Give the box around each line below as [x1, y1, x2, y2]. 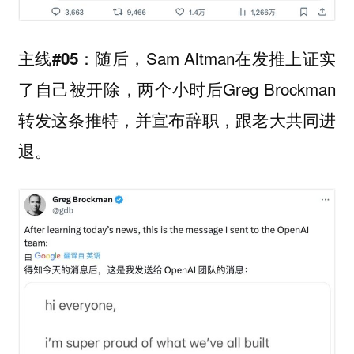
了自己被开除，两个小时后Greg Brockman [17, 77, 337, 101]
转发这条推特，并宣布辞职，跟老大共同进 [17, 107, 337, 132]
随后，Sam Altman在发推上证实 [95, 46, 337, 70]
